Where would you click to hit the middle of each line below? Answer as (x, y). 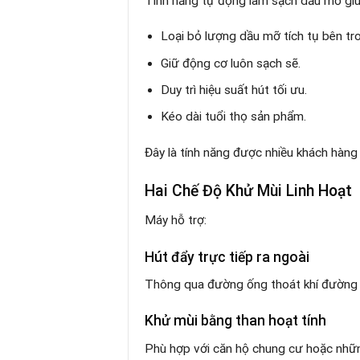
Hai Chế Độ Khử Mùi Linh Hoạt (248, 190)
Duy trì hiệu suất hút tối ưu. (234, 90)
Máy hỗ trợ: (176, 221)
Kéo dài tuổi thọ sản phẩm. (234, 117)
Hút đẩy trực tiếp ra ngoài (227, 257)
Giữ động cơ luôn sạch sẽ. (231, 63)
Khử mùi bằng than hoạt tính (235, 321)
